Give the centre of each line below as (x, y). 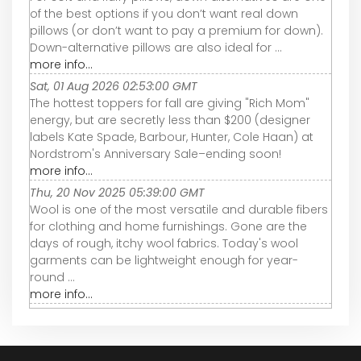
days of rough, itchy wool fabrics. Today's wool (164, 244)
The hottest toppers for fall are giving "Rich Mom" (170, 104)
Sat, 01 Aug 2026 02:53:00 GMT (114, 87)
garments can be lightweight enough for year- (164, 261)
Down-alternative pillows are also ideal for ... (156, 48)
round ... (52, 278)
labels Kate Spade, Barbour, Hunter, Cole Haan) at (172, 137)
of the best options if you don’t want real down (164, 14)
